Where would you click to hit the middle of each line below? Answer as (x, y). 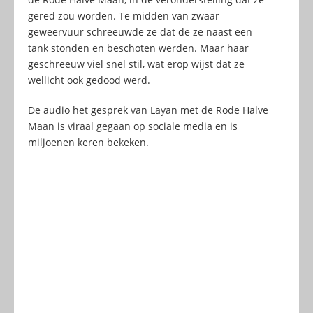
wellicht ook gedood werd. (89, 80)
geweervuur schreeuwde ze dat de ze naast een (140, 32)
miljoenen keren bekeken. (88, 143)
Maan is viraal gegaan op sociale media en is (133, 126)
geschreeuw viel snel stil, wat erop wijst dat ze (136, 64)
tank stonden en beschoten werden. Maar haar (138, 48)
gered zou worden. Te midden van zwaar (124, 16)
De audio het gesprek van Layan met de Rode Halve (148, 110)
